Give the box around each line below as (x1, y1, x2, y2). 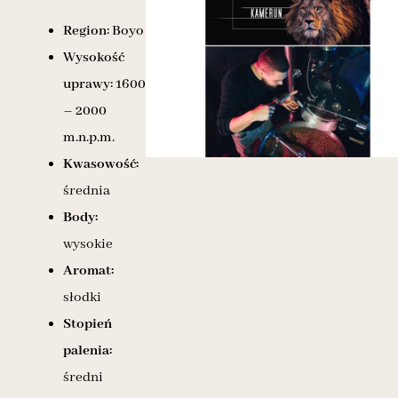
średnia (63, 181, 110, 200)
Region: (63, 21, 109, 40)
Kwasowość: (63, 155, 139, 173)
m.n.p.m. (63, 128, 115, 147)
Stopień (63, 314, 112, 333)
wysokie (63, 235, 113, 253)
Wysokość (63, 48, 124, 67)
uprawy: (63, 75, 115, 93)
